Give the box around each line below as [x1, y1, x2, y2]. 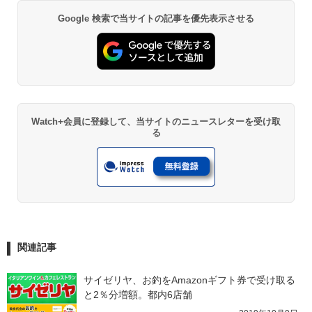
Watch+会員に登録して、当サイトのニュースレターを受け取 [31, 116, 281, 127]
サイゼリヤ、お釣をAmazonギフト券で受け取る [84, 274, 295, 286]
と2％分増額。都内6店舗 [84, 288, 192, 300]
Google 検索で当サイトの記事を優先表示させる [57, 13, 255, 24]
